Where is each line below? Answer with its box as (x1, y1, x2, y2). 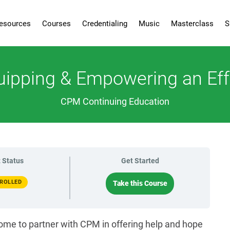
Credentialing (82, 19, 127, 28)
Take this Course (112, 179, 167, 187)
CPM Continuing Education (61, 96, 169, 107)
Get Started (121, 157, 159, 165)
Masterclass (170, 19, 214, 28)
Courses (42, 19, 71, 28)
